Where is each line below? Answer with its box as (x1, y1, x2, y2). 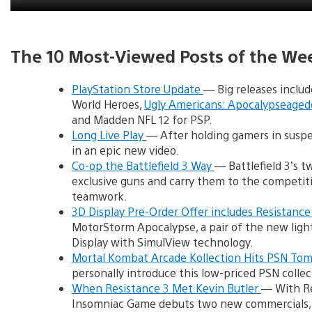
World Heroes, (72, 96, 144, 111)
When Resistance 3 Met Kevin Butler (72, 280, 261, 295)
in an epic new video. (72, 142, 180, 157)
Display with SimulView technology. (72, 234, 253, 249)
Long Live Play (72, 127, 146, 142)
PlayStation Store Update (72, 81, 203, 96)
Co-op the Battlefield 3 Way (72, 157, 214, 173)
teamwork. (72, 188, 127, 203)
